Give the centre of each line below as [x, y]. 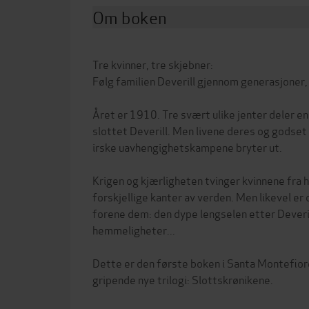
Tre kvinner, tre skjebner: [153, 64]
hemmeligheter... [134, 229]
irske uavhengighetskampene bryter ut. [187, 147]
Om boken [130, 17]
